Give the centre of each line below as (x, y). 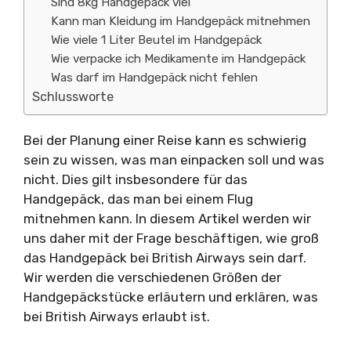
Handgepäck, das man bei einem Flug (138, 199)
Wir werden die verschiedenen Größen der (152, 277)
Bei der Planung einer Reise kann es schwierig (165, 140)
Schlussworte (73, 97)
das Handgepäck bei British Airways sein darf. (165, 258)
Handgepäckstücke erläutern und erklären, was (171, 297)
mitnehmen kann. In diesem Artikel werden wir (167, 219)
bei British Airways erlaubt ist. (117, 317)
